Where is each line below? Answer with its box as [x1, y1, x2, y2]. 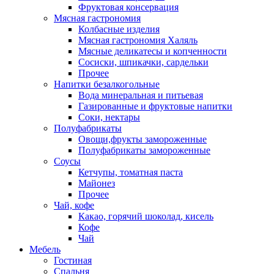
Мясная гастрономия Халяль [78, 35, 198, 45]
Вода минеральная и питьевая [78, 90, 203, 100]
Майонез [78, 178, 115, 188]
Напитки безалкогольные [54, 79, 160, 89]
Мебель [29, 244, 61, 254]
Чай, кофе [54, 200, 94, 210]
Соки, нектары [78, 112, 140, 122]
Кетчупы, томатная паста [78, 167, 183, 177]
